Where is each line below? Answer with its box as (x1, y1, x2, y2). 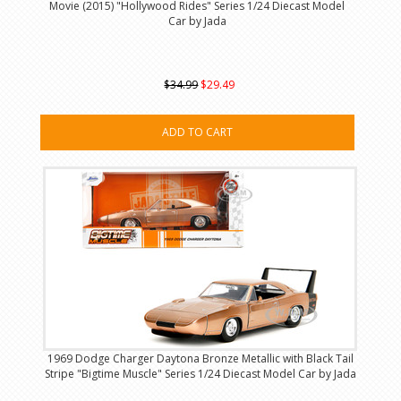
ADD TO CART (161, 124, 233, 141)
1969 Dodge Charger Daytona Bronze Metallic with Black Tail (47, 351, 354, 367)
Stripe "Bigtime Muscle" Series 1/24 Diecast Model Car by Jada (45, 366, 356, 382)
